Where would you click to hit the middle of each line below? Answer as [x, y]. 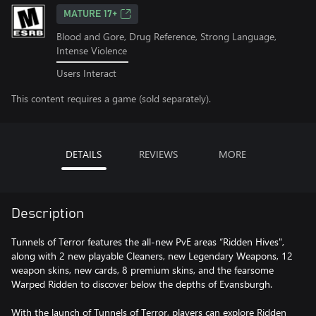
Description [48, 213]
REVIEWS [158, 154]
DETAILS [84, 154]
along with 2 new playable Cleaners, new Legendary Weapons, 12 [152, 255]
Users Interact [86, 73]
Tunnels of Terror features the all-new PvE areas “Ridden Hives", [148, 241]
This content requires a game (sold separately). [111, 98]
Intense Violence [92, 50]
